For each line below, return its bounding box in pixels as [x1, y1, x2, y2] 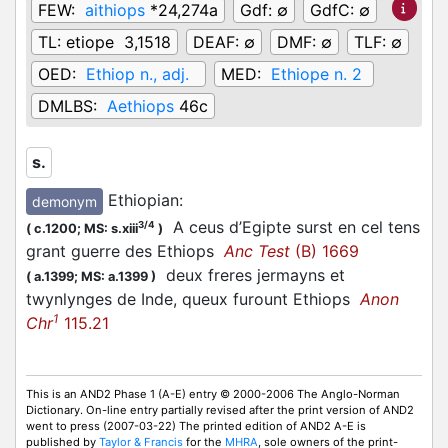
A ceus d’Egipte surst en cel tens [163, 217, 420, 238]
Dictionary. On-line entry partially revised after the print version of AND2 [26, 403, 414, 418]
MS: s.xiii [84, 221, 138, 237]
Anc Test [224, 241, 290, 262]
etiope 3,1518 [66, 32, 171, 52]
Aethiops [107, 96, 174, 116]
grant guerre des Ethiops [26, 241, 224, 262]
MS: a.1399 [81, 269, 148, 285]
